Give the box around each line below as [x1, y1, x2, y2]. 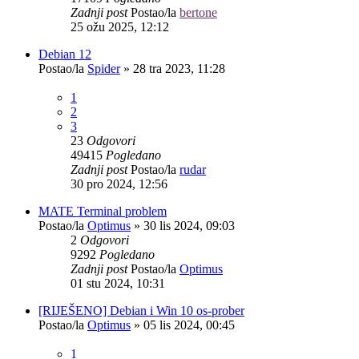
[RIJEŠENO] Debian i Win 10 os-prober [38, 303, 244, 317]
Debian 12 [38, 46, 91, 61]
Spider [87, 61, 120, 75]
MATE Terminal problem [38, 204, 167, 218]
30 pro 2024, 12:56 [71, 176, 167, 191]
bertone [179, 5, 217, 19]
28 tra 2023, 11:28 [133, 61, 225, 75]
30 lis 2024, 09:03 [143, 218, 235, 232]
